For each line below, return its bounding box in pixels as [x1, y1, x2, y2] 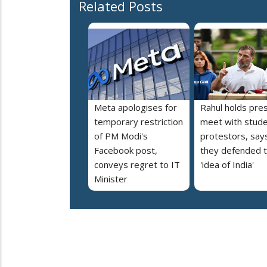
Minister [94, 173, 128, 185]
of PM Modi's [94, 130, 148, 142]
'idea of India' [200, 159, 254, 171]
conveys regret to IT [94, 159, 180, 171]
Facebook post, [94, 144, 157, 157]
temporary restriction [94, 116, 183, 128]
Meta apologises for [94, 101, 177, 114]
